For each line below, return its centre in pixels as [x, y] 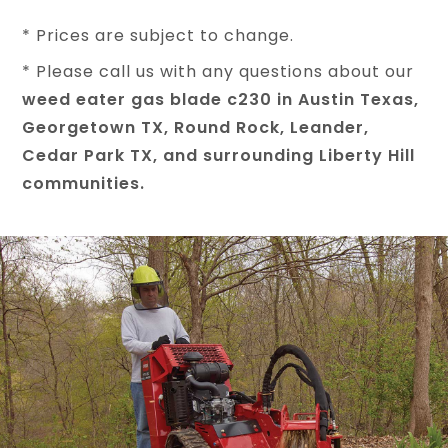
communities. [84, 183]
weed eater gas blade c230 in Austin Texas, [221, 99]
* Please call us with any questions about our [218, 71]
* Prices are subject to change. [158, 35]
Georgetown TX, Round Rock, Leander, [196, 127]
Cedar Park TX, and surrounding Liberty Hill [219, 155]
